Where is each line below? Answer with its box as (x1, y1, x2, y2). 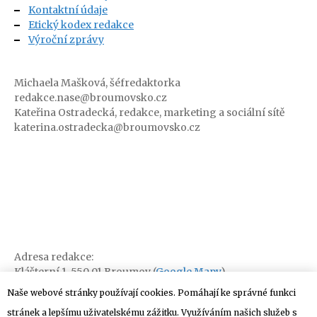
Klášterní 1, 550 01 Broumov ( (14, 265, 156, 278)
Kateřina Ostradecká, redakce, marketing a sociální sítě (14, 106, 284, 119)
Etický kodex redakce (28, 18, 134, 31)
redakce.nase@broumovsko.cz (14, 91, 167, 104)
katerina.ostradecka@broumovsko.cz (14, 121, 200, 134)
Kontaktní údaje (28, 4, 108, 16)
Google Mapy (156, 265, 221, 278)
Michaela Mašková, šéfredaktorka (14, 76, 180, 89)
